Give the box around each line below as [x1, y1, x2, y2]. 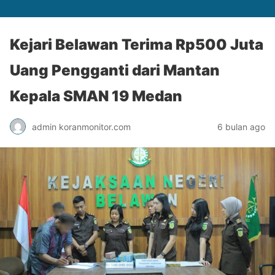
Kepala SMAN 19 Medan [10, 87, 182, 105]
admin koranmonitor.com [32, 121, 131, 132]
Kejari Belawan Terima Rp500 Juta [10, 36, 263, 53]
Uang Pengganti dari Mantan [10, 61, 220, 79]
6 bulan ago [217, 121, 265, 132]
